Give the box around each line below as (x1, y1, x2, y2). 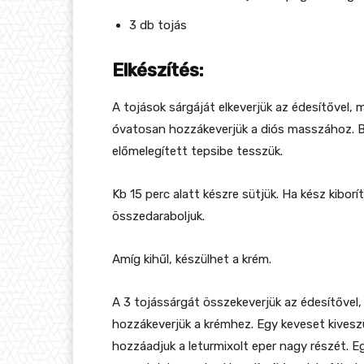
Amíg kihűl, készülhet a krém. (112, 252, 271, 267)
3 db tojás (129, 18, 187, 33)
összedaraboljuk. (112, 209, 205, 224)
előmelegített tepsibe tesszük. (112, 144, 283, 159)
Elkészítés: (112, 59, 203, 82)
